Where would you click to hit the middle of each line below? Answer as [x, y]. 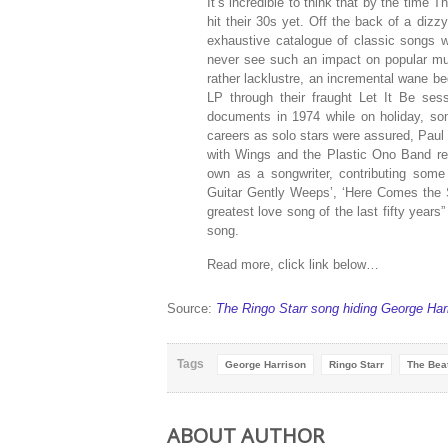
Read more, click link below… [293, 264]
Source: [191, 308]
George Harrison [265, 364]
